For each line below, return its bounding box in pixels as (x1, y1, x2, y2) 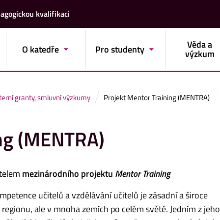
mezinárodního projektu (22, 167, 113, 181)
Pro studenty (95, 42, 145, 56)
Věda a (187, 38, 213, 52)
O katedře (22, 42, 59, 56)
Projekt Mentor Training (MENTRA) (104, 91, 210, 103)
